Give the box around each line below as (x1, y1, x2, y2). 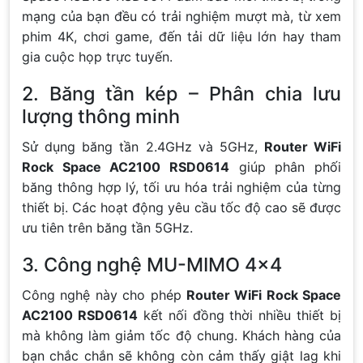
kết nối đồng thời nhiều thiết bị (137, 306, 341, 323)
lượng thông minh (22, 104, 180, 128)
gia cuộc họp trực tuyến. (22, 48, 173, 65)
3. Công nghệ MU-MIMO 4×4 (22, 252, 282, 276)
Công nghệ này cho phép (22, 286, 186, 303)
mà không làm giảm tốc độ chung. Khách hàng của (22, 327, 341, 344)
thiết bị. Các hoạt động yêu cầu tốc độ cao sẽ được (22, 199, 341, 216)
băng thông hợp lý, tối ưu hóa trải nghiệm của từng (22, 178, 341, 195)
